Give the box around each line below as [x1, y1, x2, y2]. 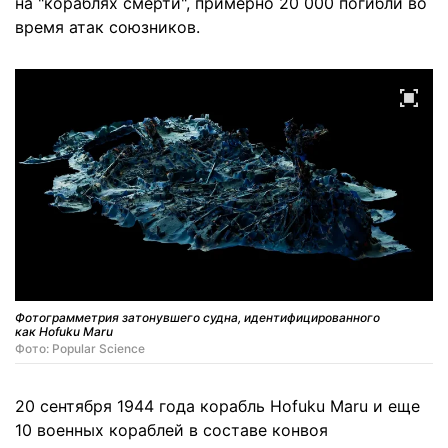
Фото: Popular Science [15, 340, 145, 356]
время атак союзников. [15, 17, 200, 37]
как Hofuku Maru [15, 323, 113, 339]
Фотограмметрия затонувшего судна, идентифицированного [15, 309, 380, 325]
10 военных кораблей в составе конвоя [15, 419, 328, 440]
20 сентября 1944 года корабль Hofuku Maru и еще [15, 395, 420, 416]
